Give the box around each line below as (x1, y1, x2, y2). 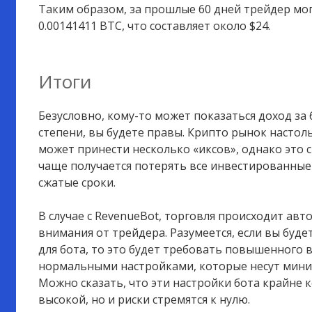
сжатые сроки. (38, 175, 118, 191)
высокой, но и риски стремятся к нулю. (38, 292, 253, 308)
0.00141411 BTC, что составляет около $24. (38, 17, 273, 33)
